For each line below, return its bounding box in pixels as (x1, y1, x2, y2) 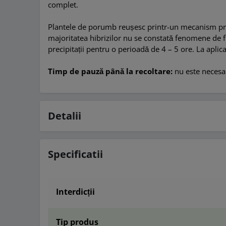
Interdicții (56, 186, 95, 198)
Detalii (48, 109, 82, 123)
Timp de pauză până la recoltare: (48, 66, 173, 77)
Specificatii (48, 147, 103, 161)
